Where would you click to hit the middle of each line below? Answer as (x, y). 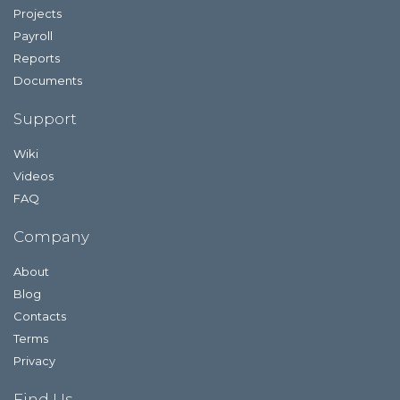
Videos (33, 176)
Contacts (40, 316)
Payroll (33, 36)
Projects (37, 13)
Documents (48, 80)
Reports (37, 58)
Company (51, 237)
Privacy (34, 361)
